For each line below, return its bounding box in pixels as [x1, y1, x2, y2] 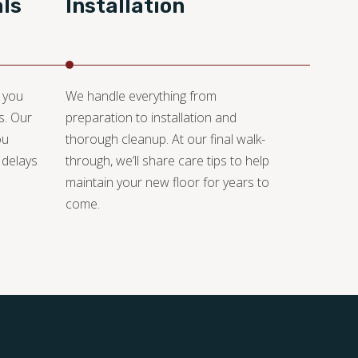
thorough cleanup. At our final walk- [66, 130, 265, 149]
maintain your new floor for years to [66, 173, 269, 192]
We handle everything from [66, 87, 217, 105]
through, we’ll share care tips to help [66, 152, 269, 170]
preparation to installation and [66, 109, 237, 127]
